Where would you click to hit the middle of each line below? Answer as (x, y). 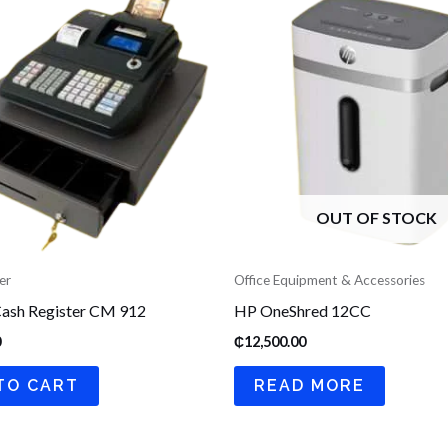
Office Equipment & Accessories (329, 279)
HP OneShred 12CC (302, 310)
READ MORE (309, 385)
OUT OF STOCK (376, 217)
